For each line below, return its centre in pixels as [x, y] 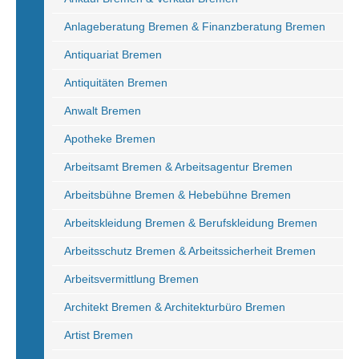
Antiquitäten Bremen [116, 83]
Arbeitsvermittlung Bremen [131, 279]
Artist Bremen [99, 335]
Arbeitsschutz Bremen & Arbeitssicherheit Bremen [190, 251]
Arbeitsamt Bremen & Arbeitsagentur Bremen [178, 167]
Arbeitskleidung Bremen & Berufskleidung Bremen [191, 223]
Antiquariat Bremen [113, 54]
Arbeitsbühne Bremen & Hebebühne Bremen [177, 195]
